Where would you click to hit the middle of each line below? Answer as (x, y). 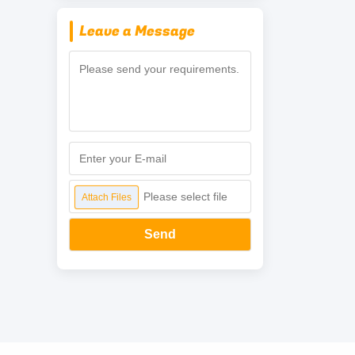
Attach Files (107, 197)
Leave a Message (137, 31)
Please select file (185, 197)
